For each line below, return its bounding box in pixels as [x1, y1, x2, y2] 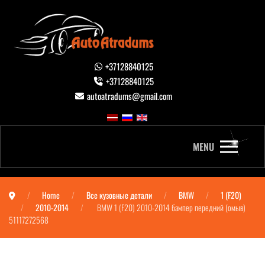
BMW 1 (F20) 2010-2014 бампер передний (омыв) [95, 201, 245, 214]
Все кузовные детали [86, 188, 152, 201]
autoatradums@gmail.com [87, 89, 172, 102]
